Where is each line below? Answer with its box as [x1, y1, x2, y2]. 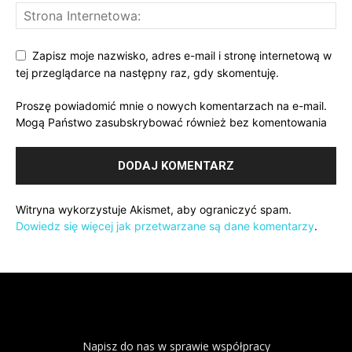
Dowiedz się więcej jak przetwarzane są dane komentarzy [16, 219, 314, 233]
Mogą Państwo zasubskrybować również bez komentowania [16, 115, 327, 130]
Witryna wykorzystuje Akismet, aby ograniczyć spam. [16, 203, 291, 217]
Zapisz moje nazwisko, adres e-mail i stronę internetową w [32, 48, 332, 62]
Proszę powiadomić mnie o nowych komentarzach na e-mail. [16, 99, 327, 113]
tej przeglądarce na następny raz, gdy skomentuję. [16, 66, 279, 80]
